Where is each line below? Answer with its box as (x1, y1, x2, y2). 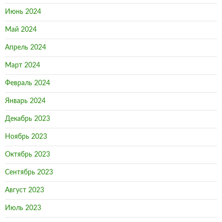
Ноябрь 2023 (5, 133, 47, 141)
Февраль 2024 (5, 80, 50, 87)
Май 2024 (5, 26, 37, 34)
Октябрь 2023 (5, 151, 50, 159)
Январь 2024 (5, 98, 46, 105)
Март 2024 (5, 62, 40, 69)
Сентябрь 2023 (5, 169, 53, 176)
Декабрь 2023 (5, 115, 50, 123)
